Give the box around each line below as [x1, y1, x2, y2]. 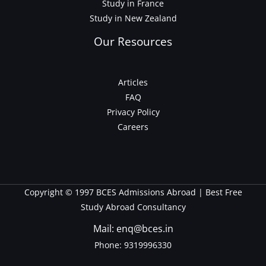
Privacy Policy [106, 106, 160, 118]
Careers [118, 121, 148, 133]
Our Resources [94, 34, 172, 50]
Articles [118, 77, 148, 88]
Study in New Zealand [89, 12, 177, 24]
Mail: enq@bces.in [93, 222, 173, 236]
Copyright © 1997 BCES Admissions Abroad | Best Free [24, 186, 242, 198]
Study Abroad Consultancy [80, 201, 186, 213]
